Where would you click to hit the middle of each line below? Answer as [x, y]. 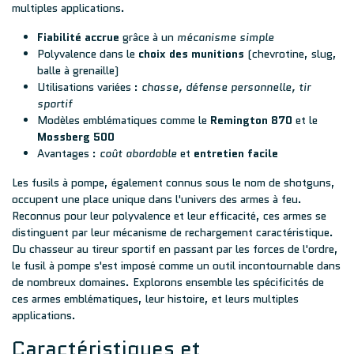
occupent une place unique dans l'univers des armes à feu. [157, 199]
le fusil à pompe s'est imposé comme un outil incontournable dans [176, 265]
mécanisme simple [226, 37]
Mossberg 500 [76, 137]
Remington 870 [251, 120]
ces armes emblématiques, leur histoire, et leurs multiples [155, 299]
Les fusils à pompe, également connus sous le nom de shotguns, [173, 183]
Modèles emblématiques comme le [124, 120]
